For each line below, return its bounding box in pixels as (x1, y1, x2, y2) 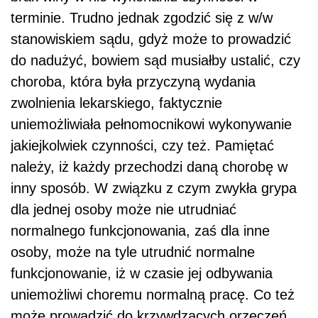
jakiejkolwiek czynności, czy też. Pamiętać (11, 137, 274, 153)
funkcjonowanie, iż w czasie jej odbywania (11, 265, 273, 281)
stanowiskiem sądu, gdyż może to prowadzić (11, 31, 291, 47)
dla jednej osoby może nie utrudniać (11, 201, 236, 217)
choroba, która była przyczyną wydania (11, 73, 256, 89)
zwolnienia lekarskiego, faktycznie (11, 94, 222, 111)
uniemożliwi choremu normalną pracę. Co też (11, 286, 295, 302)
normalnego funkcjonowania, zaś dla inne (11, 222, 270, 238)
